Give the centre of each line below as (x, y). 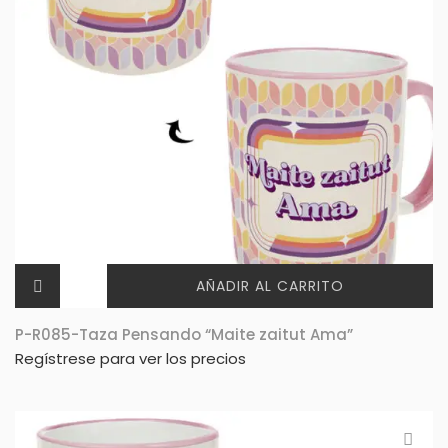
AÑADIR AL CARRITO (270, 286)
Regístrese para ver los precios (130, 359)
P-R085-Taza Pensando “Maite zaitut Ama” (184, 335)
